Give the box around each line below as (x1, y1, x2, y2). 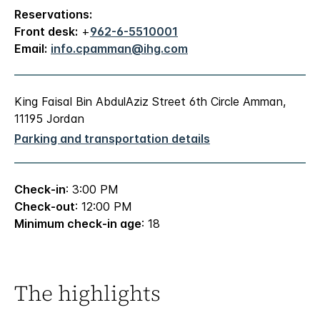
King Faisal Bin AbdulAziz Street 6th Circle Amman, (14, 94, 286, 109)
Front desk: (14, 24, 78, 39)
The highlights (14, 279, 161, 309)
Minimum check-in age (14, 216, 141, 231)
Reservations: (14, 7, 92, 22)
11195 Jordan (14, 111, 84, 126)
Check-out (14, 199, 75, 214)
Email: (14, 41, 47, 56)
